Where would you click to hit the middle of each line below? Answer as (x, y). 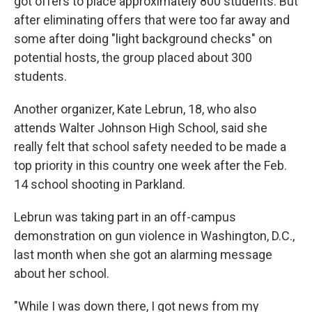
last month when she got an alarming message (143, 255)
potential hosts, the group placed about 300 (133, 57)
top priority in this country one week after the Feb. (150, 165)
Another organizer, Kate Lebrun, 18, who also (135, 109)
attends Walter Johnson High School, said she (141, 128)
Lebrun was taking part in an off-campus (125, 217)
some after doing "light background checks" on (143, 39)
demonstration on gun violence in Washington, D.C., (154, 236)
